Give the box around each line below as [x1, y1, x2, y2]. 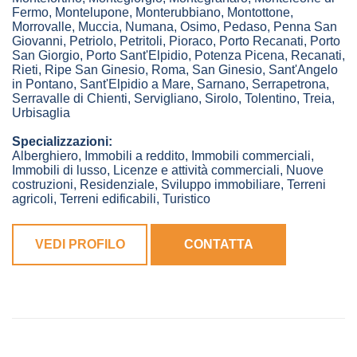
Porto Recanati [219, 34, 304, 49]
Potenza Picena [194, 49, 284, 63]
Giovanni [12, 34, 63, 49]
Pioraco [169, 34, 213, 49]
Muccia [78, 20, 119, 34]
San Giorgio [12, 49, 80, 63]
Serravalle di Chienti [12, 92, 127, 106]
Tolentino [245, 92, 296, 106]
